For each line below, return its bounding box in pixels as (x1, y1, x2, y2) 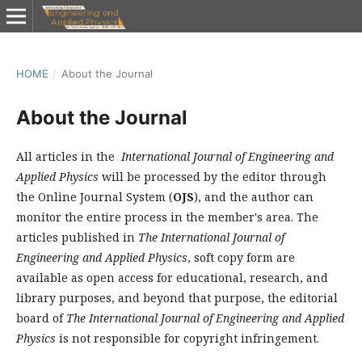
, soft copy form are (187, 250, 295, 265)
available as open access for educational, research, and (16, 270, 328, 285)
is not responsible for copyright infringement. (56, 330, 319, 346)
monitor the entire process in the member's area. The (16, 209, 318, 225)
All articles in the (16, 149, 118, 164)
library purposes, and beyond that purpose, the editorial (16, 290, 338, 305)
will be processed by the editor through (99, 169, 326, 184)
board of (16, 310, 66, 326)
